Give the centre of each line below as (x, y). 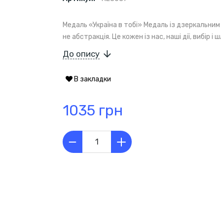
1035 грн (93, 111)
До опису (81, 54)
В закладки (92, 79)
